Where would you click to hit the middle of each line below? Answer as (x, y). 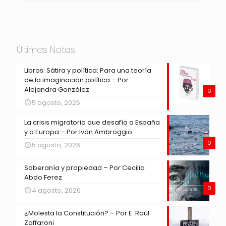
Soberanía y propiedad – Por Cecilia (84, 168)
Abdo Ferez (43, 178)
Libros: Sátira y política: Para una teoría (88, 71)
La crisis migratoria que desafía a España (92, 123)
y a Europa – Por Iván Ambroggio (78, 132)
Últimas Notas (46, 50)
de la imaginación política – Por (76, 80)
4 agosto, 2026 (56, 191)
